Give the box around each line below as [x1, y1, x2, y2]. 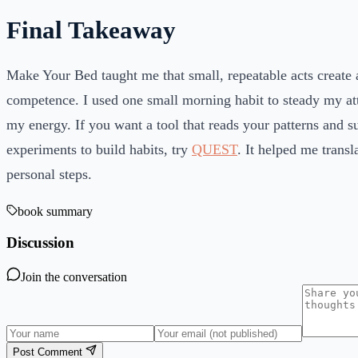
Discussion [6, 234, 74, 252]
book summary [18, 205, 93, 219]
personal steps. [6, 165, 92, 182]
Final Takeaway [6, 17, 176, 45]
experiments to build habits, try [6, 141, 192, 157]
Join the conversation [21, 269, 127, 284]
